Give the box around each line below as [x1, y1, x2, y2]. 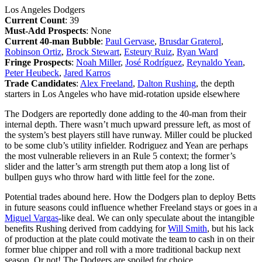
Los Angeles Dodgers [5, 4, 85, 15]
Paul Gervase [105, 36, 154, 46]
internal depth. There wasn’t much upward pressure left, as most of [5, 119, 250, 129]
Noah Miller [76, 57, 120, 67]
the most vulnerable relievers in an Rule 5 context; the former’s [5, 150, 236, 161]
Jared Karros [64, 67, 111, 78]
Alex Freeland [80, 78, 133, 88]
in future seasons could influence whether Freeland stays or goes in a [5, 202, 257, 212]
